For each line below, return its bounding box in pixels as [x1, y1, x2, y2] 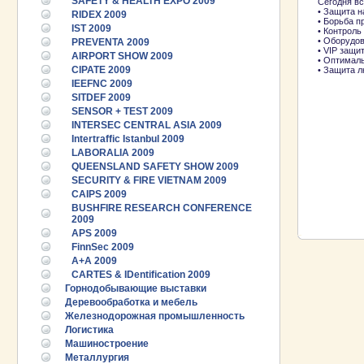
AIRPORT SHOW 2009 [71, 50, 173, 62]
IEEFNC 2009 [71, 78, 132, 89]
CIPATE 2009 [71, 64, 131, 76]
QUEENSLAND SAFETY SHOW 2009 [71, 161, 239, 172]
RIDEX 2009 [71, 9, 127, 20]
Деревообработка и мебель [65, 297, 197, 308]
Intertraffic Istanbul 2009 [71, 133, 184, 145]
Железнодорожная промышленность [65, 310, 245, 322]
